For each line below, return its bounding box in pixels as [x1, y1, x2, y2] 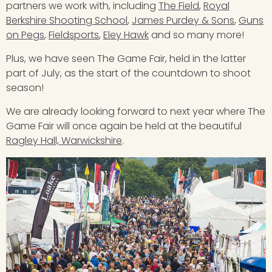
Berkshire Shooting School [6, 13, 127, 28]
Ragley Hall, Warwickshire [6, 134, 122, 148]
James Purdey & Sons [132, 13, 234, 28]
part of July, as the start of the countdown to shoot [6, 66, 251, 81]
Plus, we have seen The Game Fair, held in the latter [6, 52, 246, 66]
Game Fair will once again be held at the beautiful [6, 119, 242, 134]
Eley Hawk [103, 28, 149, 42]
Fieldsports [49, 28, 99, 42]
